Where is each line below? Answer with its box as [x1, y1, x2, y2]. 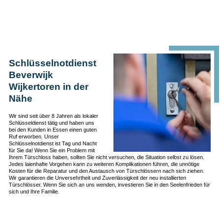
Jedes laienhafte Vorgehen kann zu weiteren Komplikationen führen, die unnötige [8, 161, 199, 167]
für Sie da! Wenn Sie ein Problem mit [8, 147, 95, 154]
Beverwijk [8, 70, 53, 81]
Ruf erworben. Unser [8, 134, 59, 140]
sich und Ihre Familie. [8, 189, 59, 195]
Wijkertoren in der [8, 82, 88, 92]
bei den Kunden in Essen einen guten [8, 127, 97, 133]
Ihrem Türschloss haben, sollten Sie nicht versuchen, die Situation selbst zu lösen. [8, 154, 204, 161]
